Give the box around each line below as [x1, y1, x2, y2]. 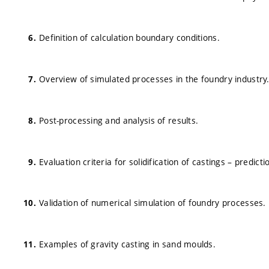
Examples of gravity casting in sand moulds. [39, 238, 216, 250]
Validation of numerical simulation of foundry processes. [39, 197, 266, 209]
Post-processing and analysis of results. [39, 114, 199, 126]
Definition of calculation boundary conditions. [39, 32, 220, 44]
